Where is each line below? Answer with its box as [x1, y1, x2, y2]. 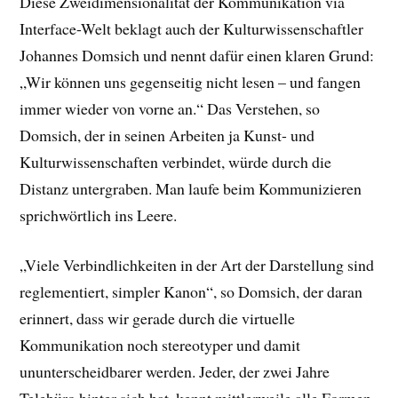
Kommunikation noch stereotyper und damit [20, 334, 301, 356]
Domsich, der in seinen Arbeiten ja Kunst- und [20, 123, 315, 146]
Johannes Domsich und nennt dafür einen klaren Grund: [20, 44, 375, 66]
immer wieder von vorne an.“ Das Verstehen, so [20, 97, 321, 119]
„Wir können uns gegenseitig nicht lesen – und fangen [20, 70, 362, 92]
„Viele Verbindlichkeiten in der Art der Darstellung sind [20, 254, 375, 276]
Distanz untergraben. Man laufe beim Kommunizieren [20, 177, 362, 199]
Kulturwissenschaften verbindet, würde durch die [20, 150, 332, 172]
